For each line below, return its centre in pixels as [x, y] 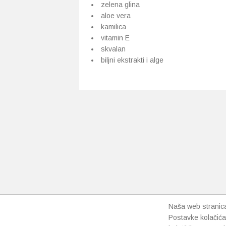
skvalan [113, 49]
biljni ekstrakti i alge [132, 60]
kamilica [114, 27]
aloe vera [116, 16]
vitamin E [115, 38]
